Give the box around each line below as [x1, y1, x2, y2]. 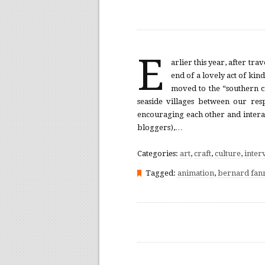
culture [215, 149, 241, 158]
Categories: [137, 149, 180, 158]
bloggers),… [137, 123, 183, 132]
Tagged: [146, 169, 177, 177]
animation [177, 169, 214, 177]
